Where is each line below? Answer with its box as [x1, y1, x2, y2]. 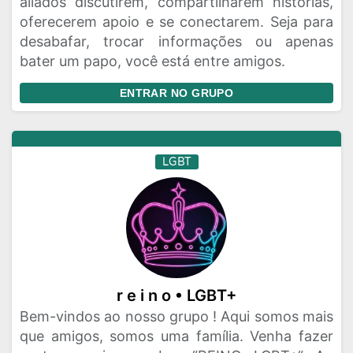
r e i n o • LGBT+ [117, 286, 236, 305]
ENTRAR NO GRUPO [119, 87, 234, 99]
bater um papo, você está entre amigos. [20, 53, 285, 69]
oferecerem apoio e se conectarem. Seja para [20, 13, 333, 30]
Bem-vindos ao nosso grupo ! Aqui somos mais [20, 308, 333, 325]
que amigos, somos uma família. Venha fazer [20, 328, 333, 344]
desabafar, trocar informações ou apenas [20, 33, 333, 50]
